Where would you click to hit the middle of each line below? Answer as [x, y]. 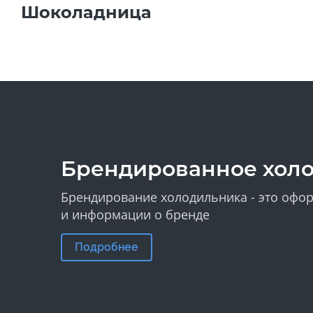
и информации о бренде [135, 215]
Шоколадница [86, 12]
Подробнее [107, 247]
